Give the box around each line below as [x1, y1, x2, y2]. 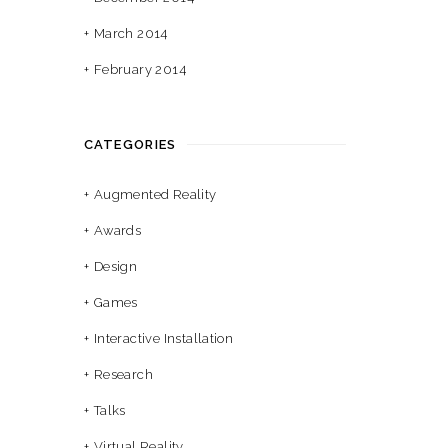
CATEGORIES [83, 137, 177, 152]
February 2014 [93, 62, 186, 77]
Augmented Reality [93, 187, 217, 202]
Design [93, 259, 138, 274]
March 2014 [93, 26, 168, 41]
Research [93, 367, 154, 382]
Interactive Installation [93, 331, 234, 346]
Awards [93, 223, 142, 238]
